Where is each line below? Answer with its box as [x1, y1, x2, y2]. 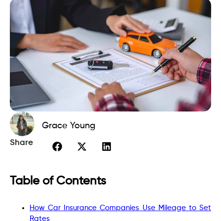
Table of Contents [10, 175, 106, 187]
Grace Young [42, 121, 95, 130]
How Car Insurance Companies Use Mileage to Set [30, 204, 211, 212]
